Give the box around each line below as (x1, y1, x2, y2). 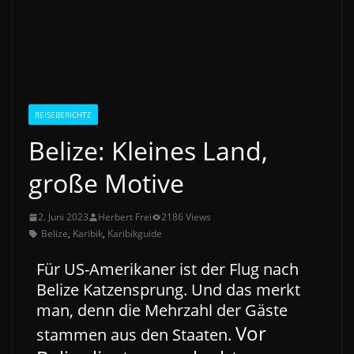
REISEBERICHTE (35, 109, 92, 121)
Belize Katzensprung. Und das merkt (36, 279, 300, 301)
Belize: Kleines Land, (28, 134, 268, 168)
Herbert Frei (98, 210, 152, 224)
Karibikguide (107, 227, 162, 241)
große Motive (28, 166, 184, 201)
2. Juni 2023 (38, 210, 88, 224)
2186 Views (161, 210, 211, 224)
